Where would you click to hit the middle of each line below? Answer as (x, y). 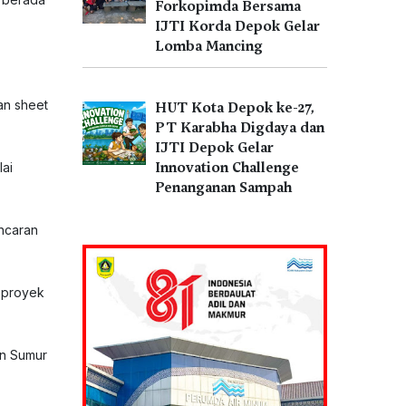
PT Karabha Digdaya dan (240, 128)
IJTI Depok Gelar (214, 148)
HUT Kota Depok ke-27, (235, 108)
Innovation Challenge (227, 168)
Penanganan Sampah (223, 188)
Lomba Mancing (209, 46)
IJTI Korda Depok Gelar (237, 26)
